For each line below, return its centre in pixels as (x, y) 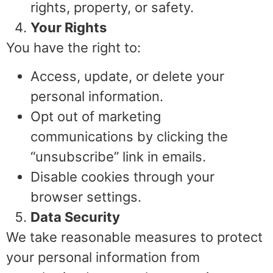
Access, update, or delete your (127, 76)
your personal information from (103, 257)
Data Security (75, 217)
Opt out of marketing (96, 117)
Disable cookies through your (122, 177)
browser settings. (86, 197)
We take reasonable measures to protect (134, 237)
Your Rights (69, 27)
